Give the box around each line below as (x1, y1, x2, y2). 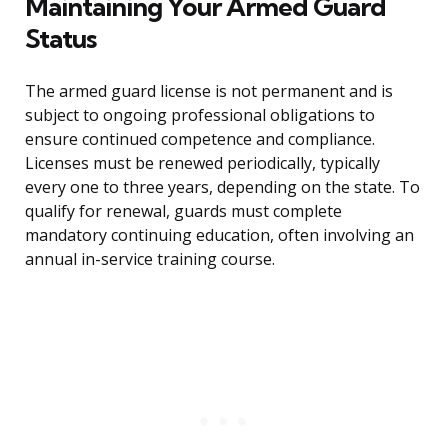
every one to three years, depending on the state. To (25, 176, 420, 199)
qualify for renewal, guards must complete (25, 200, 342, 223)
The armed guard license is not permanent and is (25, 80, 393, 103)
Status (25, 22, 96, 56)
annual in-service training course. (25, 248, 275, 271)
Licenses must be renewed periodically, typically (25, 152, 380, 175)
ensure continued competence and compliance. (25, 128, 375, 151)
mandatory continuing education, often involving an (25, 224, 414, 247)
